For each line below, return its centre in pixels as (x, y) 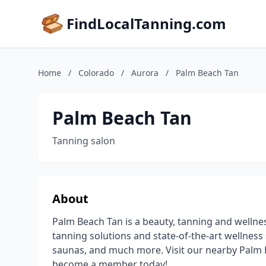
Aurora (145, 73)
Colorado (96, 73)
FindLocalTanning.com (146, 23)
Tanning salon (84, 141)
